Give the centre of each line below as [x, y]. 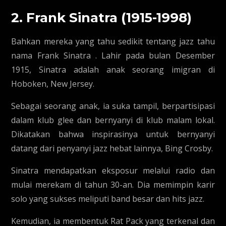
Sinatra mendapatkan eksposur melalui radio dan [113, 171]
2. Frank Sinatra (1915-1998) [102, 18]
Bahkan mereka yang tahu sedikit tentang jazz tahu [113, 41]
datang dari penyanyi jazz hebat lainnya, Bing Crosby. [112, 148]
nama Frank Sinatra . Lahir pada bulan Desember [113, 55]
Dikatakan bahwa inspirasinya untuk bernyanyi [113, 134]
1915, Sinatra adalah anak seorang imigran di [113, 70]
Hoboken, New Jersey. [53, 84]
